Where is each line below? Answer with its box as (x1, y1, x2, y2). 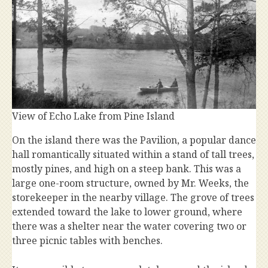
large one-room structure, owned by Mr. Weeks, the (12, 176, 249, 190)
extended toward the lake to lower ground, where (12, 205, 242, 219)
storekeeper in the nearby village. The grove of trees (12, 191, 254, 205)
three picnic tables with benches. (12, 234, 163, 248)
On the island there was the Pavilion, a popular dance (12, 133, 256, 147)
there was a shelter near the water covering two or (12, 220, 246, 233)
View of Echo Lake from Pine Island (12, 109, 175, 123)
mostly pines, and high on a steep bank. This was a (12, 162, 241, 176)
